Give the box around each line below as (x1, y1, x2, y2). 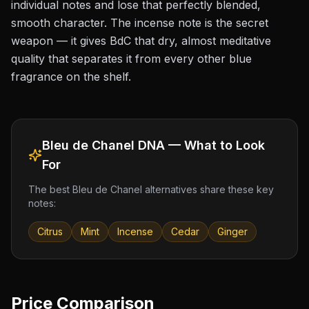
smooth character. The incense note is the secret (11, 16, 268, 30)
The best (28, 183, 72, 195)
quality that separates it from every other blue (11, 52, 252, 66)
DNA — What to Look (134, 138, 265, 152)
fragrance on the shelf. (11, 70, 131, 83)
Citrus (37, 226, 63, 237)
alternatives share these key (142, 183, 274, 195)
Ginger (217, 226, 248, 237)
